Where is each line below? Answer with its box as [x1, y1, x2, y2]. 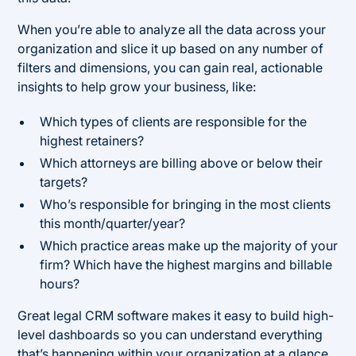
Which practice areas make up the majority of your [40, 237, 339, 253]
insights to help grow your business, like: [17, 78, 257, 95]
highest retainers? [40, 132, 145, 149]
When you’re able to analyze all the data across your [17, 21, 327, 37]
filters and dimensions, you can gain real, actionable [17, 59, 323, 75]
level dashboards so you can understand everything [17, 326, 323, 342]
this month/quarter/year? [40, 215, 186, 231]
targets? [40, 173, 88, 190]
